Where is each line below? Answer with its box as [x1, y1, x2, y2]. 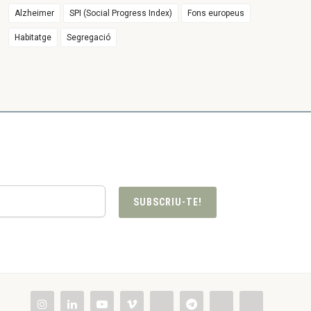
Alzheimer [15, 8, 55, 18]
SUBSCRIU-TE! [133, 196, 202, 208]
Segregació [67, 33, 111, 42]
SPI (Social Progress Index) [69, 8, 173, 18]
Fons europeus [187, 8, 245, 18]
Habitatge [15, 33, 52, 42]
